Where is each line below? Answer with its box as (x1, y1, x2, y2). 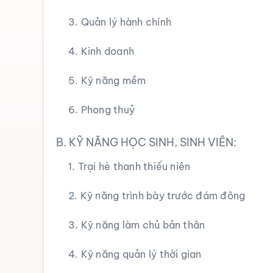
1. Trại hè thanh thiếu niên (68, 160, 191, 173)
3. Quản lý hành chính (68, 16, 171, 29)
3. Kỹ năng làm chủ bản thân (68, 219, 205, 232)
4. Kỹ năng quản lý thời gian (68, 248, 202, 261)
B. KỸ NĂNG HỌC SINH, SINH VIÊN (55, 135, 233, 150)
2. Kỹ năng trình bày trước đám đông (68, 190, 246, 202)
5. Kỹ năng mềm (68, 74, 146, 87)
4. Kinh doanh (68, 45, 135, 58)
